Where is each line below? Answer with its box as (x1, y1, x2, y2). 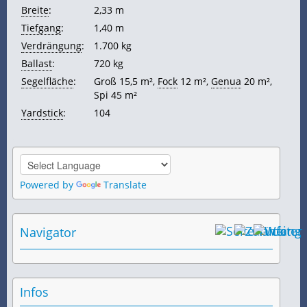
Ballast (21, 56, 52, 70)
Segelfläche (21, 74, 73, 88)
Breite (21, 3, 49, 16)
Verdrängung (21, 38, 82, 52)
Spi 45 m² (94, 88, 137, 101)
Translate (103, 177, 147, 191)
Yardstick (21, 106, 63, 119)
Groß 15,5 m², (94, 74, 158, 88)
